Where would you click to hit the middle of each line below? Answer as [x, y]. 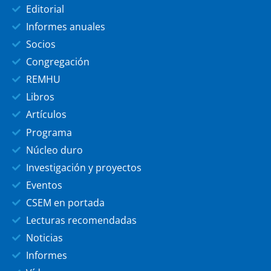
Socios [41, 44]
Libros [40, 96]
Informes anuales [65, 26]
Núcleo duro [54, 150]
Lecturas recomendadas [81, 220]
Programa [49, 132]
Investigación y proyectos [83, 167]
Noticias [44, 237]
